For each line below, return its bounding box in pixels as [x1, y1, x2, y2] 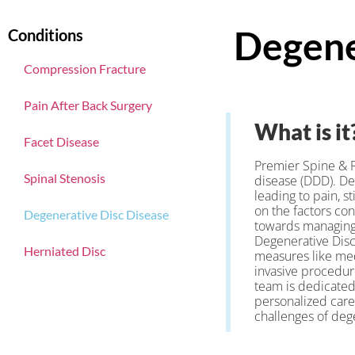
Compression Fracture [24, 60, 146, 76]
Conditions [8, 25, 83, 44]
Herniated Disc [24, 242, 105, 258]
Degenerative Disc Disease [24, 206, 169, 222]
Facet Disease [24, 133, 99, 149]
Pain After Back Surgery [24, 97, 152, 113]
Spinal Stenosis [24, 170, 105, 185]
